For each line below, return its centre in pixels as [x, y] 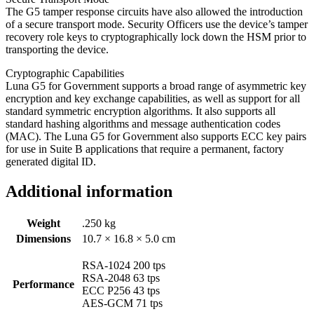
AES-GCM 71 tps [122, 303]
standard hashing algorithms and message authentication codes [143, 123]
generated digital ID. [51, 161]
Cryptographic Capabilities [65, 73]
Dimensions [43, 238]
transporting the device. [57, 49]
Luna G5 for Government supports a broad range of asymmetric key [156, 86]
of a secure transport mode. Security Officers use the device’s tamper [157, 24]
